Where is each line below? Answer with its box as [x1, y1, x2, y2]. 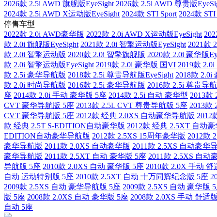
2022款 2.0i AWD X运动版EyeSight [86, 30, 202, 39]
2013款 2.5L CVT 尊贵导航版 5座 [76, 101, 187, 110]
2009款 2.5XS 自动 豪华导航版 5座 [4, 183, 121, 191]
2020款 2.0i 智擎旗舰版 [68, 50, 145, 59]
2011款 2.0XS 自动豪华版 [45, 142, 130, 151]
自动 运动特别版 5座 [4, 172, 74, 181]
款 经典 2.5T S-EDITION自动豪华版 [4, 122, 125, 130]
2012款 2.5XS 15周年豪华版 [92, 132, 186, 140]
